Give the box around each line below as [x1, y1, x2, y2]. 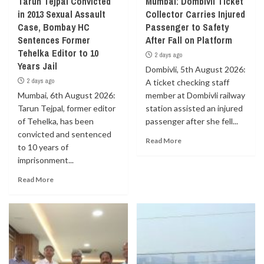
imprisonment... [18, 155, 74, 165]
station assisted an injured [145, 103, 243, 113]
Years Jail [18, 60, 57, 72]
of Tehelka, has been [18, 116, 94, 126]
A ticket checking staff [145, 77, 229, 87]
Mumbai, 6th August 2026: [18, 90, 115, 100]
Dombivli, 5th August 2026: [145, 64, 246, 74]
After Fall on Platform [145, 34, 232, 47]
